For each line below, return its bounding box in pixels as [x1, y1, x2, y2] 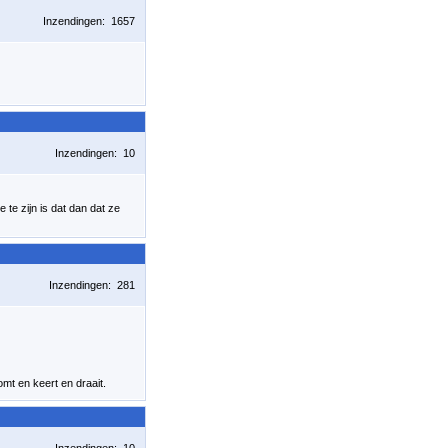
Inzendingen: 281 [49, 279, 135, 291]
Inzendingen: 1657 [43, 15, 135, 27]
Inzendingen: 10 [55, 147, 135, 159]
